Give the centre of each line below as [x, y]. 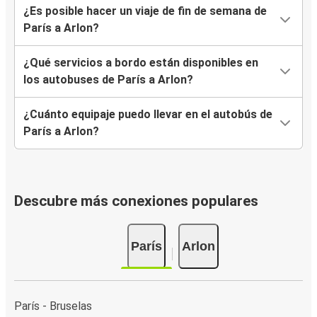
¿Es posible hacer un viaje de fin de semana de [145, 11]
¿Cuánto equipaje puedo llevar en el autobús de [148, 115]
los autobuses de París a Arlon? [108, 80]
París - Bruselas [53, 306]
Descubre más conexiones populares [136, 201]
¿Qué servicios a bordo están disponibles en [141, 63]
